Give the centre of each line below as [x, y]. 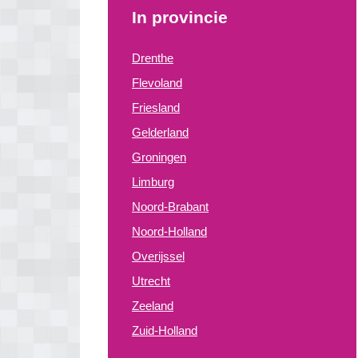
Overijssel [158, 256]
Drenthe [153, 58]
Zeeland [153, 306]
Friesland [156, 107]
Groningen [159, 157]
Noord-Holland [169, 231]
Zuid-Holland [165, 330]
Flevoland [157, 83]
